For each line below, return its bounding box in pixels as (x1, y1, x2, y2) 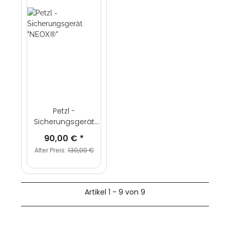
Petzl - (53, 106, 75, 117)
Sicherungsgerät (33, 117, 94, 127)
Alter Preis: (34, 146, 68, 155)
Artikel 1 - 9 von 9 (85, 187, 145, 198)
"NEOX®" (50, 127, 78, 138)
